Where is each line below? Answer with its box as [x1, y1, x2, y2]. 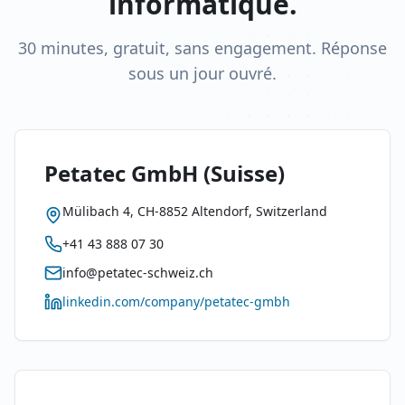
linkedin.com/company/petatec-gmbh [62, 293, 290, 310]
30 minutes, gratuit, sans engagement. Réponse [18, 37, 387, 59]
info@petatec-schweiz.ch [62, 264, 213, 281]
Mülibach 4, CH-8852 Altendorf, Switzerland [62, 202, 327, 220]
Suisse [211, 158, 278, 188]
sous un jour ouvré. [128, 62, 277, 84]
